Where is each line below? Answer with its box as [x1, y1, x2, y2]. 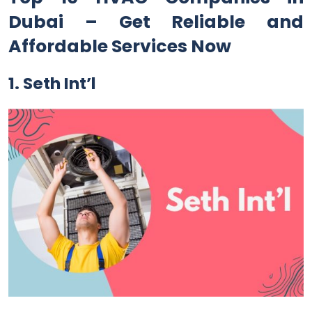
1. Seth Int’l [8, 71, 96, 95]
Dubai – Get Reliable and [8, 9, 304, 34]
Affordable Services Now [8, 33, 231, 58]
